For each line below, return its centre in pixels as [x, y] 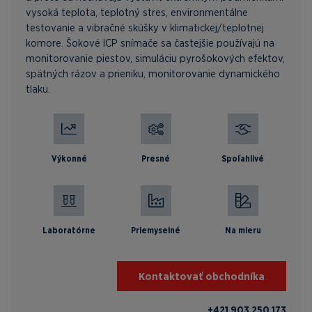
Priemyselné [156, 231]
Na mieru [243, 231]
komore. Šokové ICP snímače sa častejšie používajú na [150, 43]
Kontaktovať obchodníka [202, 276]
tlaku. [38, 89]
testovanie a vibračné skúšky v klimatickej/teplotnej [145, 28]
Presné [156, 159]
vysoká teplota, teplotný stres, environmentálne [137, 12]
